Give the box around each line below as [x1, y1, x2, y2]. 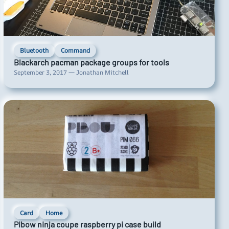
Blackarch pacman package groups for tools [13, 57, 169, 67]
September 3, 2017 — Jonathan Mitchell [13, 67, 129, 77]
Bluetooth [19, 46, 49, 55]
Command [60, 46, 90, 55]
